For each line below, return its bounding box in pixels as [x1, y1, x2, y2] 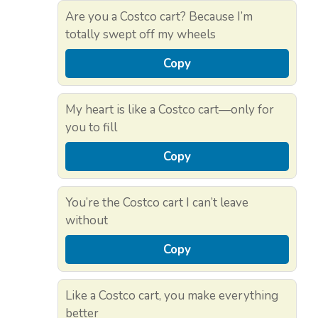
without [65, 212, 108, 229]
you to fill [65, 119, 117, 136]
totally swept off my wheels [65, 26, 216, 43]
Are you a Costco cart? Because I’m [65, 9, 253, 26]
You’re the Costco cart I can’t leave [65, 194, 248, 212]
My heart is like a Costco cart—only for [65, 102, 274, 119]
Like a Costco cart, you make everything [65, 287, 278, 305]
